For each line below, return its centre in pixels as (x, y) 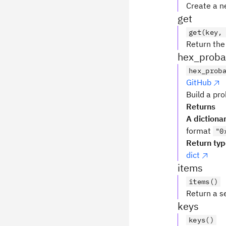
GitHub (199, 82)
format (200, 131)
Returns (201, 106)
